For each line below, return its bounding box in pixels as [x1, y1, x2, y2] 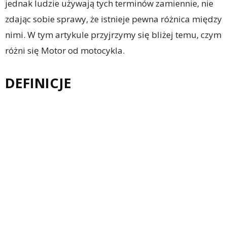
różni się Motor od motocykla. [5, 44, 125, 56]
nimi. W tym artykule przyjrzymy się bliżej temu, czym [5, 28, 221, 41]
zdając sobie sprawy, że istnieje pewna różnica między [5, 13, 222, 25]
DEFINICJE [5, 73, 71, 92]
